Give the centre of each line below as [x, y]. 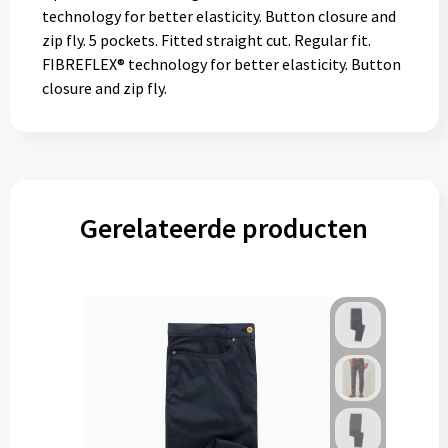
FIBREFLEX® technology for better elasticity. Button [221, 64]
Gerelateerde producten [224, 228]
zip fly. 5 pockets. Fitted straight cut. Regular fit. [206, 40]
